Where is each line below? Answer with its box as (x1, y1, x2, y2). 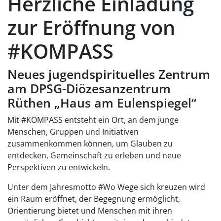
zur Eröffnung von (7, 14, 175, 41)
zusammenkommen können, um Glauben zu (7, 138, 173, 149)
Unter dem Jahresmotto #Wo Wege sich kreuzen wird (7, 182, 205, 193)
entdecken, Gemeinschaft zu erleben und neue (7, 150, 181, 161)
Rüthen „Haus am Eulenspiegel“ (7, 94, 196, 111)
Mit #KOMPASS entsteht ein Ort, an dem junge (7, 114, 179, 126)
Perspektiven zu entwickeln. (7, 162, 110, 173)
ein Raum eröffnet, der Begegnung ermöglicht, (7, 193, 180, 205)
